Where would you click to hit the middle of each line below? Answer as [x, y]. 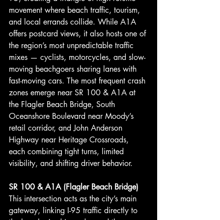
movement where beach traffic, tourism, [76, 10]
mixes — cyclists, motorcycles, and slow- [77, 57]
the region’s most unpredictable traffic [72, 45]
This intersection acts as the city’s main [74, 199]
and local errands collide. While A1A [74, 22]
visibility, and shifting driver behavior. [71, 163]
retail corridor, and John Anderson [67, 128]
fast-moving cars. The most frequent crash [78, 81]
